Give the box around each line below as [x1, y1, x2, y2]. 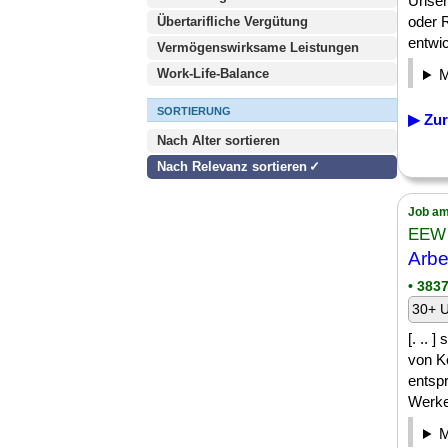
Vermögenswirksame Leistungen [157, 40, 359, 55]
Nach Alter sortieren [157, 133, 280, 148]
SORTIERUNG [157, 105, 231, 117]
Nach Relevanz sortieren [157, 159, 307, 174]
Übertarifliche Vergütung [157, 14, 308, 29]
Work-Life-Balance [157, 66, 269, 81]
